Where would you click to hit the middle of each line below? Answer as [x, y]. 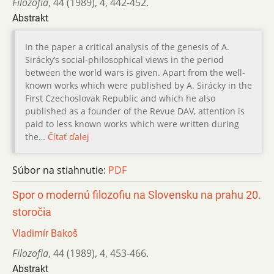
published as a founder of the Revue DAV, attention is [135, 111]
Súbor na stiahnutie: [60, 170]
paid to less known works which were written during [132, 124]
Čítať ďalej [68, 137]
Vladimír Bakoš [45, 234]
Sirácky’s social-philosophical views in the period [124, 60]
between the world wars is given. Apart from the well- [135, 73]
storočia [32, 213]
